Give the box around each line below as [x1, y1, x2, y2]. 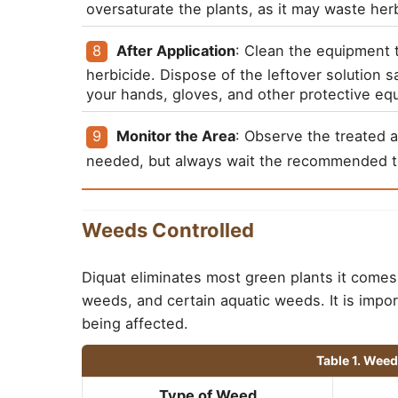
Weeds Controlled [82, 218, 254, 242]
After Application [116, 41, 236, 60]
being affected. [82, 314, 188, 332]
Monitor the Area [116, 127, 236, 146]
